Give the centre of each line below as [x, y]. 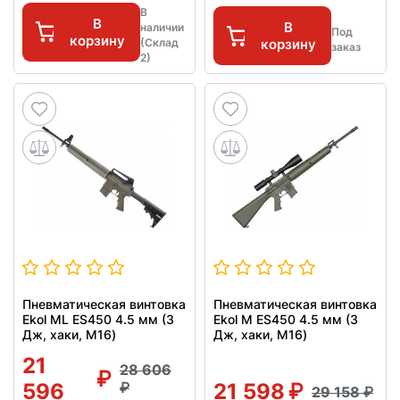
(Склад [159, 43]
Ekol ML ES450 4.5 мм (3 [98, 320]
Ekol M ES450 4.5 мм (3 [286, 320]
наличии [162, 28]
